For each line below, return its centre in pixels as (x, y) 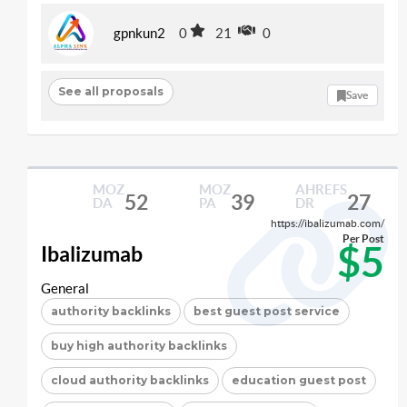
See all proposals (110, 92)
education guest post (299, 380)
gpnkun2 (139, 34)
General (65, 288)
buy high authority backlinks (139, 345)
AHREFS (321, 189)
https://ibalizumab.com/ (328, 223)
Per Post (363, 238)
